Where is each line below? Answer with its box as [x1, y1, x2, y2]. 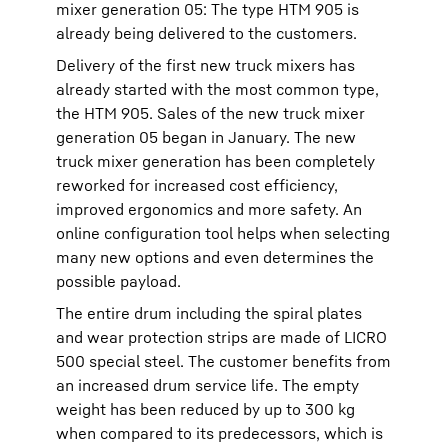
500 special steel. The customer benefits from [56, 351, 391, 371]
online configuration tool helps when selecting [56, 223, 390, 243]
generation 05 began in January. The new [56, 127, 356, 147]
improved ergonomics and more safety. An [56, 199, 362, 219]
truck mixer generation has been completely [56, 151, 375, 171]
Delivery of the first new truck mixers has [56, 55, 355, 75]
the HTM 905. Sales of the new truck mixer [56, 103, 365, 123]
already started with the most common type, [56, 79, 379, 99]
